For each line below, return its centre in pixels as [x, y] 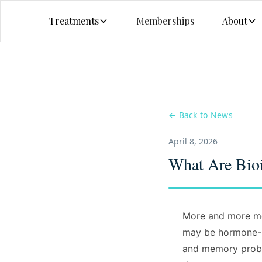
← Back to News [201, 115]
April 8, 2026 [193, 141]
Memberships [166, 21]
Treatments [74, 21]
